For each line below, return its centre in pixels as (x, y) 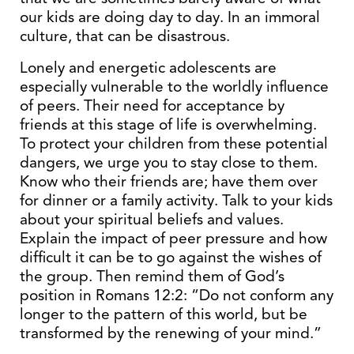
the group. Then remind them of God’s (152, 276)
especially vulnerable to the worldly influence (174, 87)
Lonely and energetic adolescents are (148, 68)
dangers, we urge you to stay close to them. (169, 162)
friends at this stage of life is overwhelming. (168, 124)
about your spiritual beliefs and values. (152, 219)
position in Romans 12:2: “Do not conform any (177, 295)
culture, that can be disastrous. (125, 36)
